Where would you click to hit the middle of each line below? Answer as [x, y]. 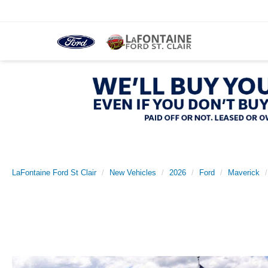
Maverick [244, 173]
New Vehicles [133, 173]
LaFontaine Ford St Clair [54, 173]
